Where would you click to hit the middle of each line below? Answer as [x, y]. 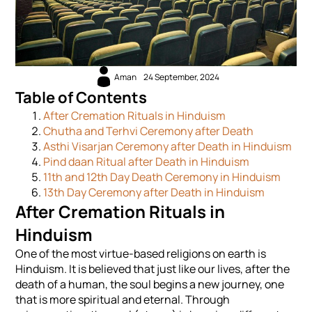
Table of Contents [81, 98]
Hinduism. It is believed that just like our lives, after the [153, 269]
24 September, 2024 [181, 77]
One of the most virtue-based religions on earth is [141, 254]
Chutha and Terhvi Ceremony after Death [149, 131]
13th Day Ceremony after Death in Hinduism [154, 193]
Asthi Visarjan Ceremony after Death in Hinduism [168, 147]
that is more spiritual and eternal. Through [123, 300]
